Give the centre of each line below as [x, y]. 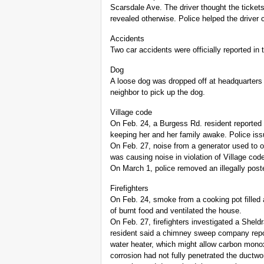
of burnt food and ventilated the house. [176, 211]
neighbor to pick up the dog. [158, 93]
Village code [131, 113]
